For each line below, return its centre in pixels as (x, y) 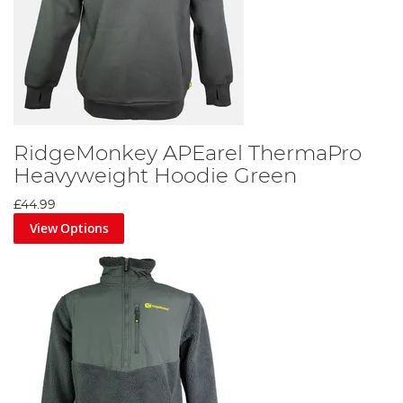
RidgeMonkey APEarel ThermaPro (188, 154)
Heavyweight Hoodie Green (155, 177)
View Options (69, 228)
